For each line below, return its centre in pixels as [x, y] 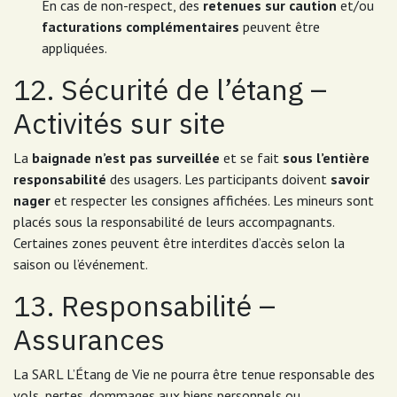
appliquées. [74, 48]
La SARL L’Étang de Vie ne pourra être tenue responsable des [194, 374]
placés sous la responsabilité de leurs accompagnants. [174, 222]
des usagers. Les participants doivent [218, 179]
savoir [350, 179]
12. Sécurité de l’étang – [170, 90]
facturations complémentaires [140, 27]
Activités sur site [119, 123]
